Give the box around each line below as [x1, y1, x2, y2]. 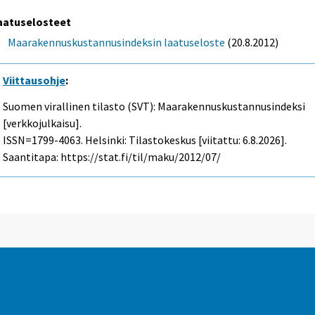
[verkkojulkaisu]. [3, 115, 82, 130]
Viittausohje [3, 73, 66, 88]
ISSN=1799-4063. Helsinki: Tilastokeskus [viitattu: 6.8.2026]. [3, 132, 288, 147]
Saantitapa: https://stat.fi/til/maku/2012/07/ [3, 149, 221, 164]
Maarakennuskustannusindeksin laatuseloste [8, 34, 226, 49]
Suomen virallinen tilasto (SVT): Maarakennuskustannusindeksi [3, 98, 306, 113]
